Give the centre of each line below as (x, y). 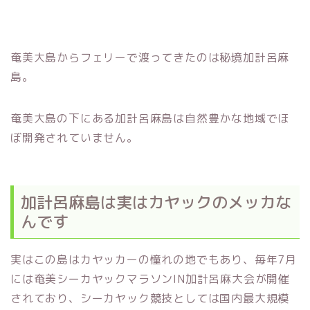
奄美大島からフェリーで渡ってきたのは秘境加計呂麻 (150, 58)
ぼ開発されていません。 (74, 138)
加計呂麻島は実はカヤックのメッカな (156, 202)
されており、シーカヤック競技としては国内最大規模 (150, 298)
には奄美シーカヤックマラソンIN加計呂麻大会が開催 (150, 279)
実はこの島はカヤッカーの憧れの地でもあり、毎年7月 (154, 259)
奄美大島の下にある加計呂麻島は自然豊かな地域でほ (150, 119)
